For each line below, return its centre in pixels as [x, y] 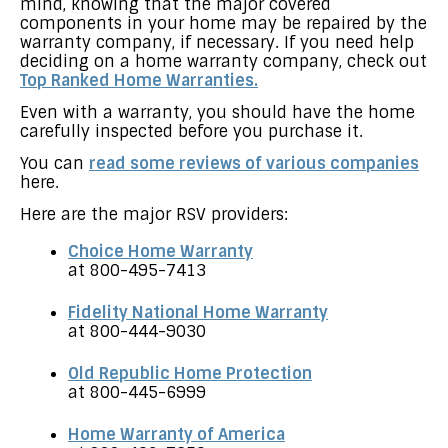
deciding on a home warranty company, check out [223, 61]
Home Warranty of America [176, 434]
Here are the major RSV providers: [154, 214]
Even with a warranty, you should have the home [217, 112]
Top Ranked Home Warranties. [139, 80]
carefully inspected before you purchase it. [191, 131]
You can [54, 163]
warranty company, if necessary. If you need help [217, 42]
